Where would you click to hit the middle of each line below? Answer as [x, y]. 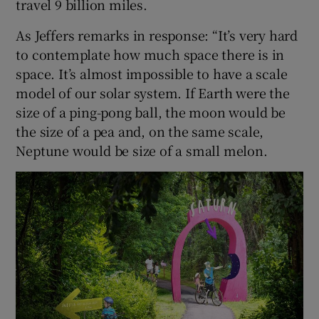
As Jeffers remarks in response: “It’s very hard [157, 35]
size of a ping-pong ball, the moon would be [151, 111]
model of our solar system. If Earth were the [153, 92]
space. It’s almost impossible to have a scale [152, 73]
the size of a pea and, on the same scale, [140, 131]
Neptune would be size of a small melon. [142, 150]
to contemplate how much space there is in [150, 54]
